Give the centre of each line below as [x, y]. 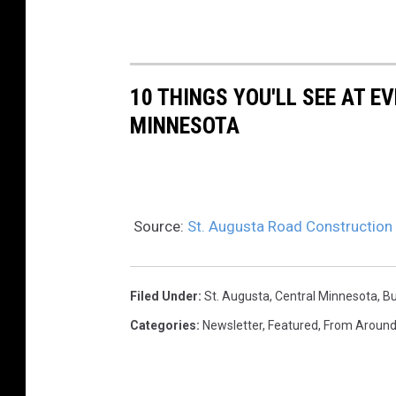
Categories [163, 326]
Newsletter [232, 326]
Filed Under [164, 297]
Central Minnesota [326, 297]
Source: [159, 227]
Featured [293, 326]
